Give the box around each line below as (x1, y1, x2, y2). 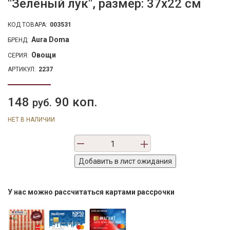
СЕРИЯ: (8, 52, 29, 59)
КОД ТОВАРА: (8, 21, 47, 28)
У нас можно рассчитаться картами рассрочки (8, 188, 175, 196)
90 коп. (52, 95, 98, 109)
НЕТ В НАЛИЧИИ (8, 116, 55, 123)
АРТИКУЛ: (8, 66, 36, 73)
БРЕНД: (8, 36, 29, 44)
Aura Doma (31, 35, 69, 44)
